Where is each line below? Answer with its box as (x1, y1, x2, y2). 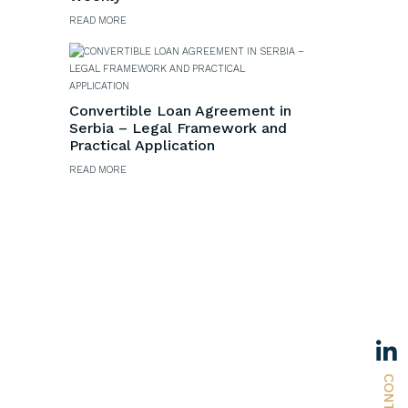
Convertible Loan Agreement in (69, 101, 291, 119)
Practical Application (69, 136, 215, 154)
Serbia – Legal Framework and (69, 118, 287, 137)
